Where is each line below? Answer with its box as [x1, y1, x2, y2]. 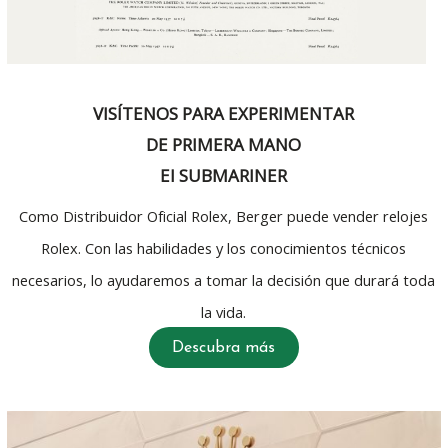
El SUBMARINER [160, 163, 288, 187]
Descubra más [172, 339, 276, 356]
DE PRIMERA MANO [146, 132, 302, 156]
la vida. [201, 302, 247, 323]
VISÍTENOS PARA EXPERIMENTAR [93, 101, 355, 125]
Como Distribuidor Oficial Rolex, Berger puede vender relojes [19, 206, 429, 227]
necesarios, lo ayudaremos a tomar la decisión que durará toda [12, 270, 436, 291]
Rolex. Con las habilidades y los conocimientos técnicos [41, 238, 407, 259]
